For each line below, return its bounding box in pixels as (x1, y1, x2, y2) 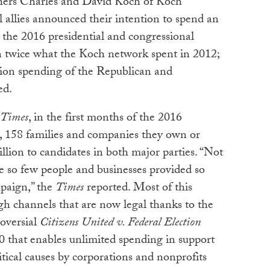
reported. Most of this (84, 178, 192, 199)
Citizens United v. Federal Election (40, 213, 201, 234)
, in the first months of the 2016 (28, 108, 182, 130)
